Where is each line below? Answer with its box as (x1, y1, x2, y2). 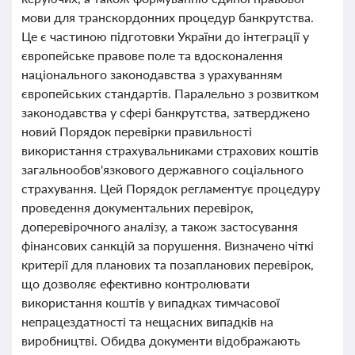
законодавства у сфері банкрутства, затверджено (21, 105, 310, 120)
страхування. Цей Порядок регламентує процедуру (21, 181, 320, 196)
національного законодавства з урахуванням (21, 67, 282, 82)
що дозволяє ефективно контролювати (21, 276, 250, 291)
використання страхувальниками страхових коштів (21, 143, 319, 158)
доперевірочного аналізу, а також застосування (21, 219, 298, 234)
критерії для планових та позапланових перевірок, (21, 257, 314, 272)
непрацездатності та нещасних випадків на (21, 314, 273, 329)
